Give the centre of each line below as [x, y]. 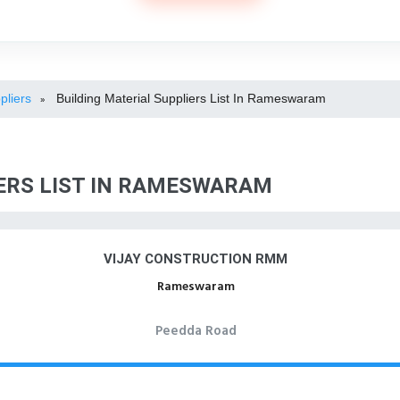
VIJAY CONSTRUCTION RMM [196, 259]
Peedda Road [196, 331]
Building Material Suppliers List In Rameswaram [191, 98]
